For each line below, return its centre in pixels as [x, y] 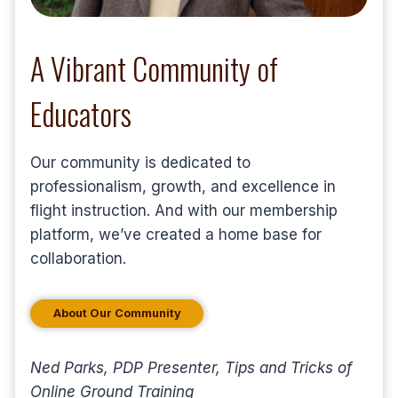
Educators [81, 113]
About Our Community [117, 314]
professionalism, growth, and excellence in [183, 186]
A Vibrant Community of [154, 68]
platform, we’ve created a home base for [176, 234]
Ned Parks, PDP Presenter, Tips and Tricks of [191, 368]
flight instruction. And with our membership [184, 210]
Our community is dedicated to [140, 162]
